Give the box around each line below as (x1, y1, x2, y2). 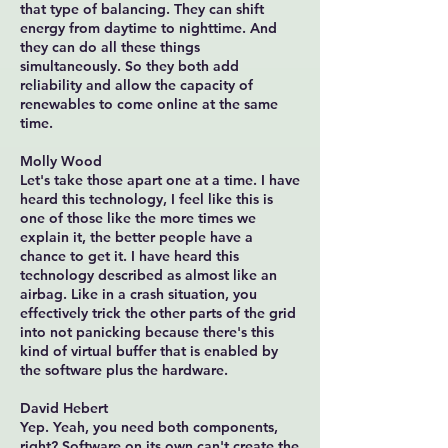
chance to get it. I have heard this (20, 247, 239, 265)
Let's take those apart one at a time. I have (20, 171, 300, 189)
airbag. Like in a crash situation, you (20, 285, 257, 303)
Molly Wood (20, 152, 102, 170)
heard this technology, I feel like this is (20, 190, 273, 208)
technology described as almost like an (20, 266, 277, 284)
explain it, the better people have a (20, 228, 253, 246)
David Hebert (20, 399, 108, 417)
